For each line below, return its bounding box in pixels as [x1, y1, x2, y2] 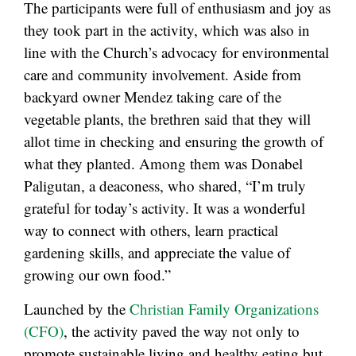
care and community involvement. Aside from [24, 64, 301, 85]
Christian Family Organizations [130, 298, 319, 319]
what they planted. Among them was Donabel [24, 153, 303, 174]
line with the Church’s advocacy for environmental [24, 42, 329, 63]
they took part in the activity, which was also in [24, 20, 310, 41]
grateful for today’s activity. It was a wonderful [24, 198, 305, 219]
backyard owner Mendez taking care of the [24, 87, 281, 107]
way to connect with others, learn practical [24, 220, 278, 241]
